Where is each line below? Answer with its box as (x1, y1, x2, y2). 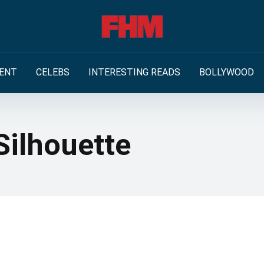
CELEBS (36, 67, 70, 78)
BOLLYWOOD (199, 67, 254, 78)
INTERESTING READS (88, 67, 180, 78)
